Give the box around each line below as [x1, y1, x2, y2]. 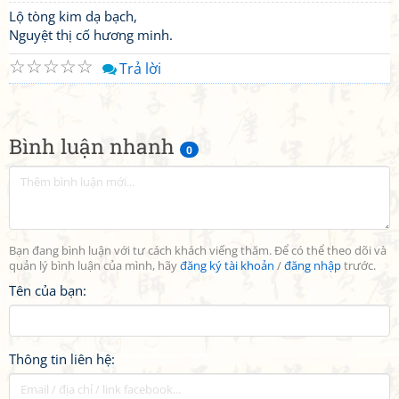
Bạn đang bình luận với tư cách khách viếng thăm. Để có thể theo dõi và [9, 243, 387, 258]
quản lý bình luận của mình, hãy [9, 258, 180, 273]
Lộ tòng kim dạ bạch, [9, 7, 137, 25]
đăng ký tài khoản [180, 258, 274, 273]
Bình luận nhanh [9, 133, 180, 159]
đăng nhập [284, 258, 341, 273]
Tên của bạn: [9, 281, 86, 299]
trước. [341, 258, 376, 273]
